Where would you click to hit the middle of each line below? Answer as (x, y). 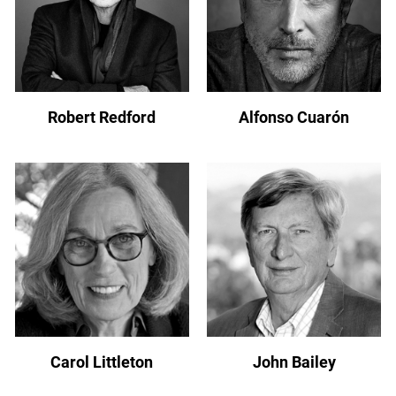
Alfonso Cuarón (294, 117)
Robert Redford (102, 117)
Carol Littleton (102, 362)
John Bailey (294, 362)
